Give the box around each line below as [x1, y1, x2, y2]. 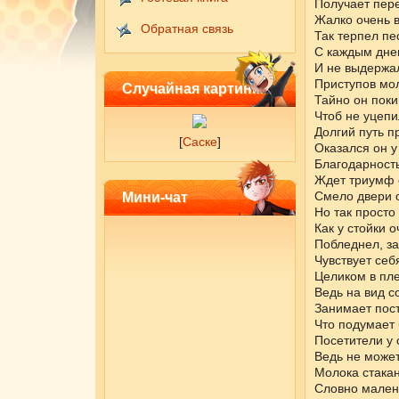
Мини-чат [121, 190, 188, 205]
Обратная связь [140, 21, 233, 36]
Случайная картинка [121, 81, 267, 96]
